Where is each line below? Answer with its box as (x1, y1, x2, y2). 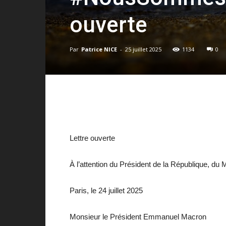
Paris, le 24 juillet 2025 (70, 186, 143, 195)
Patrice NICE (81, 45, 117, 53)
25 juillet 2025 (125, 45, 161, 53)
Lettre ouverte (70, 133, 115, 142)
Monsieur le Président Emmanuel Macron (70, 212, 206, 221)
